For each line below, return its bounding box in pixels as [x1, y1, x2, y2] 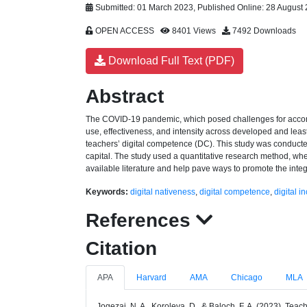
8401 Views [170, 26, 222, 36]
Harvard [136, 273, 167, 282]
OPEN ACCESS [93, 26, 160, 36]
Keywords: [86, 187, 128, 197]
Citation [86, 238, 157, 259]
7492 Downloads [230, 26, 296, 36]
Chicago [231, 273, 262, 282]
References [86, 210, 196, 231]
